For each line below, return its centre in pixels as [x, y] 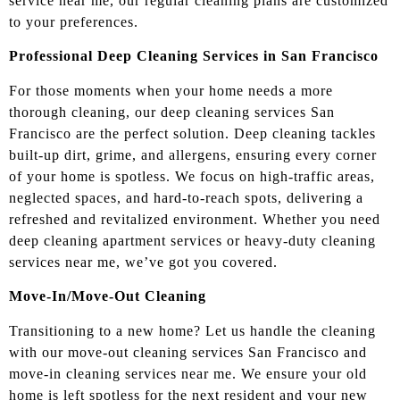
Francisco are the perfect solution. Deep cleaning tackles [192, 133]
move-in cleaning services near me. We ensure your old [188, 373]
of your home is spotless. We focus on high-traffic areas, [192, 176]
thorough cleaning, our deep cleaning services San [172, 112]
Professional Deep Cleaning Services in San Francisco [194, 56]
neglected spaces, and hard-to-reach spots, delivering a [186, 197]
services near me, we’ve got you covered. [143, 262]
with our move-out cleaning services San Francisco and [188, 352]
